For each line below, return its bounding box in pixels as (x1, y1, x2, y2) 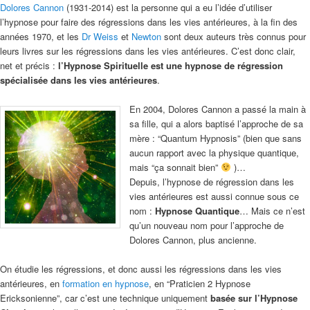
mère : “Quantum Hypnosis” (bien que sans (129, 131, 302, 145)
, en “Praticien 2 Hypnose (149, 276, 250, 290)
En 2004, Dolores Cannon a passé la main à (129, 102, 306, 116)
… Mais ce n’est (239, 203, 305, 217)
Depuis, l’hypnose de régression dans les (129, 174, 294, 188)
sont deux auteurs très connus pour (161, 29, 306, 43)
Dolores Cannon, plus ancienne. (129, 232, 257, 246)
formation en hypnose (62, 276, 149, 290)
